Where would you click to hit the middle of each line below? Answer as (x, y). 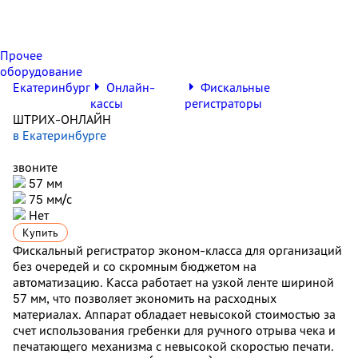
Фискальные (235, 87)
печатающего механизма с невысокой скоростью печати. (173, 346)
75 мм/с (49, 199)
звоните (35, 167)
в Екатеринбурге (60, 135)
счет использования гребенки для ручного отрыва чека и (174, 330)
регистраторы (223, 103)
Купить (40, 233)
